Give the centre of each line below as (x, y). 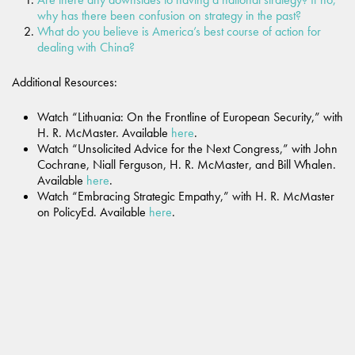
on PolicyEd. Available (93, 212)
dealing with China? (86, 47)
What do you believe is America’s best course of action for (179, 31)
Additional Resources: (65, 82)
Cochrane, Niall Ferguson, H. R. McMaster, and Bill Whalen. (187, 164)
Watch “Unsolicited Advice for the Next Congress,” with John (187, 149)
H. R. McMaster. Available (104, 133)
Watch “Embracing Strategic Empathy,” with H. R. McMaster (186, 196)
